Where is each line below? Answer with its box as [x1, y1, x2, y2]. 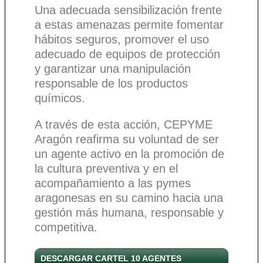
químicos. [35, 92, 89, 105]
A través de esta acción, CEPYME [35, 118, 213, 131]
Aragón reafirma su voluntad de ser [35, 133, 219, 146]
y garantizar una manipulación [35, 62, 191, 76]
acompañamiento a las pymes [35, 177, 191, 190]
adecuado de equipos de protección [35, 48, 220, 61]
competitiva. [35, 221, 97, 234]
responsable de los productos [35, 77, 188, 90]
